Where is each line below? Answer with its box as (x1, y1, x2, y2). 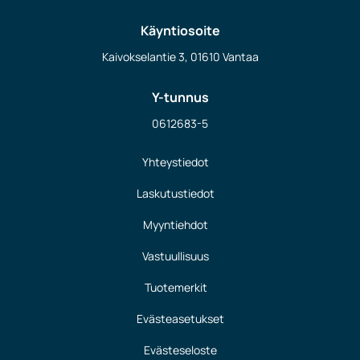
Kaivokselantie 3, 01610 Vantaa (101, 48, 259, 64)
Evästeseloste (143, 342, 217, 358)
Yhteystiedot (142, 154, 209, 170)
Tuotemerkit (144, 280, 207, 296)
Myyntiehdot (143, 217, 208, 233)
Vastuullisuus (142, 248, 209, 264)
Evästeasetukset (136, 311, 224, 327)
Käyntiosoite (140, 21, 220, 39)
